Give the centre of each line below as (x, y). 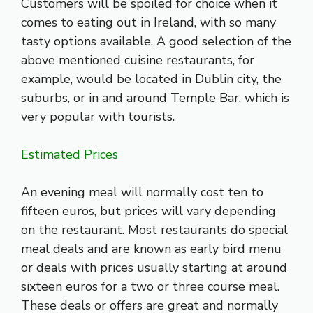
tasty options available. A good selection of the (156, 42)
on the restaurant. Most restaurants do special (154, 230)
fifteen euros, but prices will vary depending (148, 211)
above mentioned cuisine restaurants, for (138, 60)
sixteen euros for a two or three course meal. (150, 287)
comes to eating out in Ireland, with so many (148, 23)
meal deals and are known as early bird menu (151, 249)
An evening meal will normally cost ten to (142, 192)
